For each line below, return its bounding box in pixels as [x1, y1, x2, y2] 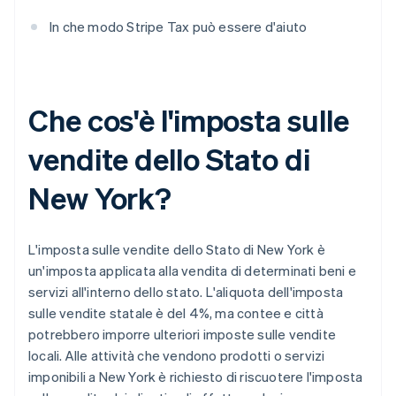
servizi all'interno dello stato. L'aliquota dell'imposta [28, 283, 344, 301]
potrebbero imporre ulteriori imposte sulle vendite [28, 325, 337, 344]
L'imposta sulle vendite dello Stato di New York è [28, 240, 325, 259]
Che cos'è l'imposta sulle [28, 101, 349, 140]
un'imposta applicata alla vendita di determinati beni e [28, 262, 357, 280]
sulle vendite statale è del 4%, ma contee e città [28, 304, 324, 323]
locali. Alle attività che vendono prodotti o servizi [28, 346, 325, 365]
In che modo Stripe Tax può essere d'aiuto [49, 18, 308, 36]
